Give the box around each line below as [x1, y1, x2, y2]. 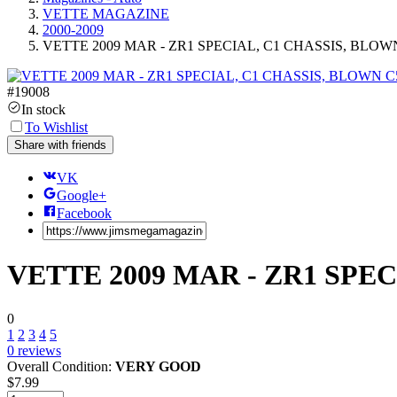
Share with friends [14, 137, 106, 152]
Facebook [57, 205, 112, 221]
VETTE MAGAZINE [43, 5, 169, 21]
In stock [21, 101, 66, 117]
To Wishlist [25, 119, 88, 135]
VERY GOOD [115, 358, 201, 374]
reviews [14, 342, 61, 358]
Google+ [57, 187, 106, 203]
